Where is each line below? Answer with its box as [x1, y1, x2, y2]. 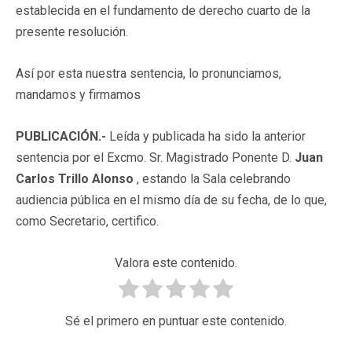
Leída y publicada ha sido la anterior [106, 128, 306, 144]
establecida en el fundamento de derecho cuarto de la [16, 2, 310, 18]
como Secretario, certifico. [16, 213, 159, 229]
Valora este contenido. [115, 255, 237, 270]
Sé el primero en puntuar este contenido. [65, 313, 287, 328]
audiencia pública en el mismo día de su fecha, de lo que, [16, 192, 327, 207]
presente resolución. [16, 24, 128, 39]
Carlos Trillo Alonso [16, 170, 134, 186]
